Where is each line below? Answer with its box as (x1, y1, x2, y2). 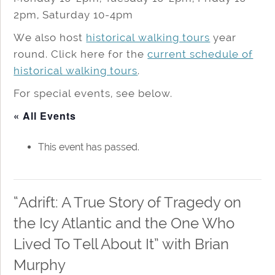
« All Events (14, 108, 77, 123)
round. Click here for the (14, 47, 148, 60)
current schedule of (147, 47, 254, 60)
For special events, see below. (14, 87, 173, 99)
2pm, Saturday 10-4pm (14, 8, 134, 21)
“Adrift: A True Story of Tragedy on (14, 193, 242, 211)
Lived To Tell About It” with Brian (14, 234, 230, 253)
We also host (14, 31, 87, 44)
